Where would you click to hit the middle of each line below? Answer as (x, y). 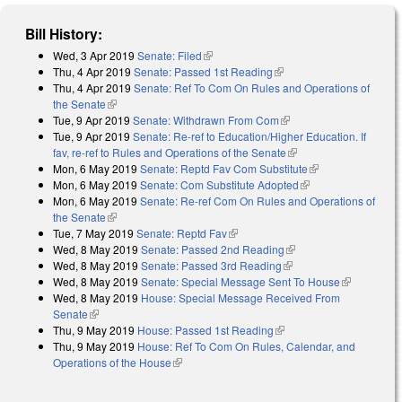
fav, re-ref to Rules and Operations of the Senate (170, 152)
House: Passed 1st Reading (205, 329)
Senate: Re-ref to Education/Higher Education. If (249, 135)
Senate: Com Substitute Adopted (219, 184)
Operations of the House (112, 362)
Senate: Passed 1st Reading (203, 71)
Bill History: (64, 33)
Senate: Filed (170, 55)
